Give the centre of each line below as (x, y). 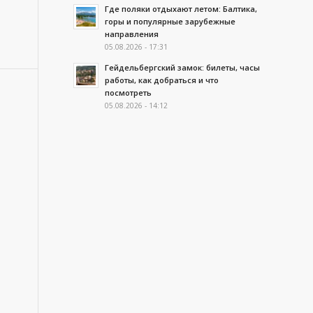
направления (132, 34)
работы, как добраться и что (162, 80)
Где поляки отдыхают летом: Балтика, (181, 9)
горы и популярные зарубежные (170, 21)
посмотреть (129, 93)
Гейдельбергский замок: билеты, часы (183, 67)
